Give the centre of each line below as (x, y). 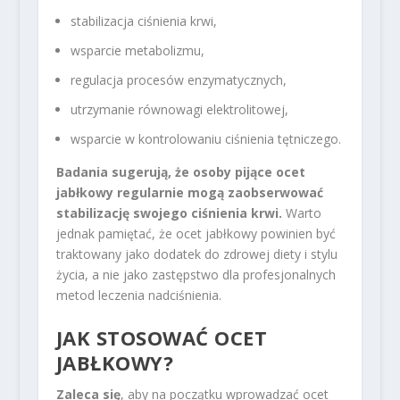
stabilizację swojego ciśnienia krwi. (169, 212)
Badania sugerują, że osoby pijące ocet (180, 171)
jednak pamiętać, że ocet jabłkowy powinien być (196, 233)
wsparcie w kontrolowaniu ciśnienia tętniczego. (205, 138)
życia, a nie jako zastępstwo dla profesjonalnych (196, 274)
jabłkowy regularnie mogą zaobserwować (189, 192)
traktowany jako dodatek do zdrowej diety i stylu (196, 254)
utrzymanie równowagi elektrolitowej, (179, 109)
